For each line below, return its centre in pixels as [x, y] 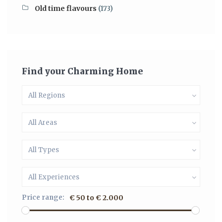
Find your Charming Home [83, 71]
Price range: [43, 197]
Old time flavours [66, 8]
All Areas [43, 123]
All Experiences [54, 177]
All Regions [47, 95]
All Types [44, 150]
